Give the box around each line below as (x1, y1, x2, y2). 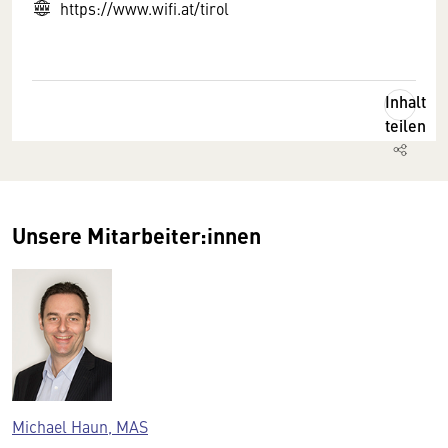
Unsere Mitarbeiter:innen (12, 219, 261, 250)
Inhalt (385, 90, 426, 113)
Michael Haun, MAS (12, 415, 148, 438)
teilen (385, 114, 426, 137)
